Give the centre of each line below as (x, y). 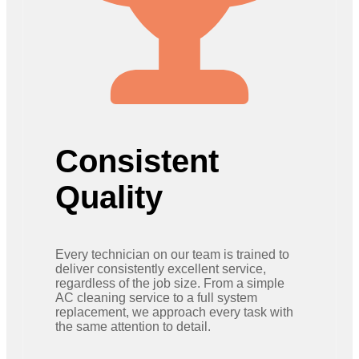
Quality (109, 197)
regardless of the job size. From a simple (170, 283)
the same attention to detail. (133, 326)
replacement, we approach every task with (174, 312)
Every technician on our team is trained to (172, 254)
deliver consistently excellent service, (161, 268)
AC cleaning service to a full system (156, 297)
